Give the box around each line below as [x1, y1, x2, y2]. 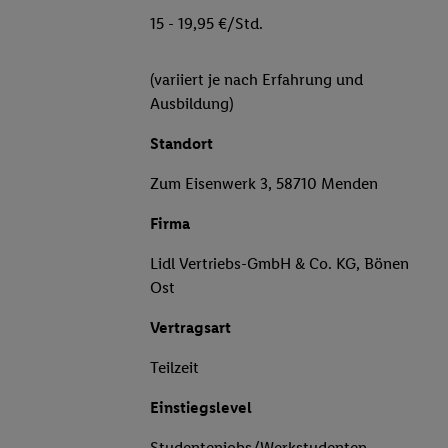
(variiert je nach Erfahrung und [150, 70, 363, 90]
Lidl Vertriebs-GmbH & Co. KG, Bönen [150, 254, 409, 274]
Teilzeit [150, 358, 199, 378]
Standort [150, 134, 213, 154]
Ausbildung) [150, 94, 234, 114]
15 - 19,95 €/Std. [150, 14, 263, 34]
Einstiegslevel [150, 398, 252, 418]
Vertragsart [150, 318, 231, 338]
